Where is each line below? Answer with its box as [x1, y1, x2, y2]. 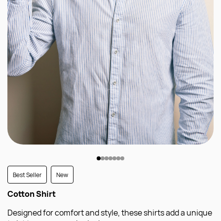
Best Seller [12, 170, 41, 179]
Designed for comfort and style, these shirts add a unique [7, 207, 212, 219]
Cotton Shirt [7, 188, 56, 200]
